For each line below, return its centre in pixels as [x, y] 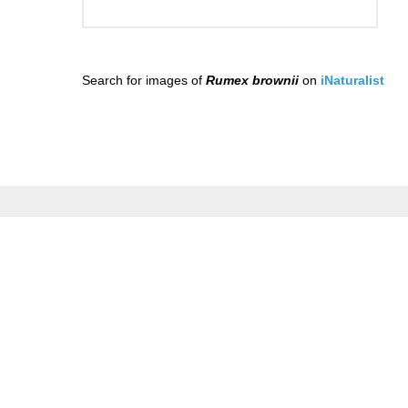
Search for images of [143, 80]
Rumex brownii [252, 80]
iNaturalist [352, 80]
